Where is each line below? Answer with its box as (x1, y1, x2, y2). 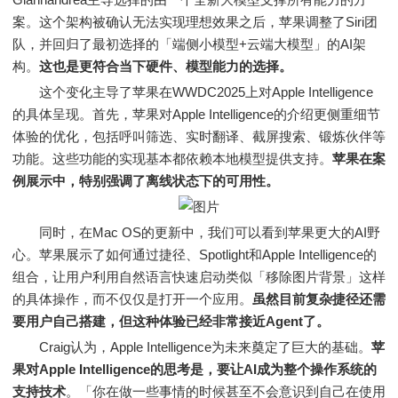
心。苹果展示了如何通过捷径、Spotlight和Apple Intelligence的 (12, 247, 377, 262)
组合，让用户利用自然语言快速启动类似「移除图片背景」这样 (12, 269, 386, 284)
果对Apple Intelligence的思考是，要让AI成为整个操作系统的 (12, 362, 377, 377)
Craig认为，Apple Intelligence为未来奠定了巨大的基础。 (12, 339, 371, 354)
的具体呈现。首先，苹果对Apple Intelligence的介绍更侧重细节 (12, 107, 380, 122)
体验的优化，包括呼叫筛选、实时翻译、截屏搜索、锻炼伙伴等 (12, 129, 386, 144)
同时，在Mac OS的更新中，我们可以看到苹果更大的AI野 (12, 225, 380, 240)
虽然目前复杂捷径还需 (252, 291, 386, 306)
